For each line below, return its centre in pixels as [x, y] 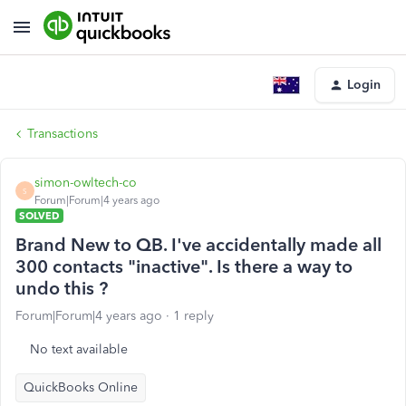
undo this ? [62, 288]
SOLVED [39, 216]
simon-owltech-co [86, 183]
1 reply [193, 316]
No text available [79, 349]
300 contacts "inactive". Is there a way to [184, 266]
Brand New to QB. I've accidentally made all [198, 245]
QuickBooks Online [81, 387]
